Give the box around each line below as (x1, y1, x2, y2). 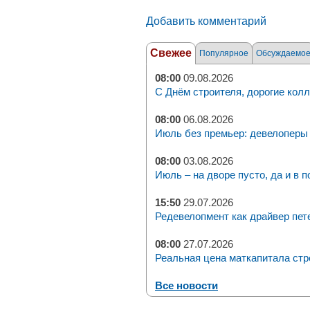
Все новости (155, 280, 218, 291)
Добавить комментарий (146, 15, 266, 27)
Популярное (199, 48, 248, 58)
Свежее (150, 47, 192, 59)
